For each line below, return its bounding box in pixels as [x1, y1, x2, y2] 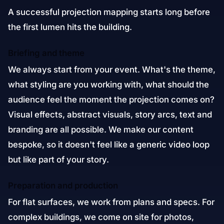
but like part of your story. [8, 154, 109, 164]
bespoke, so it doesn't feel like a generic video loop [8, 139, 209, 149]
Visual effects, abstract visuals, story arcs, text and [8, 109, 212, 119]
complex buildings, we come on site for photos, [8, 212, 194, 222]
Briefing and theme [8, 48, 84, 58]
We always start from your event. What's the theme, [8, 64, 215, 74]
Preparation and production [8, 180, 118, 190]
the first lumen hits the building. [8, 22, 132, 32]
